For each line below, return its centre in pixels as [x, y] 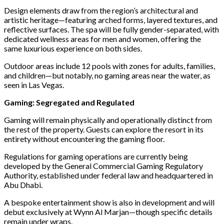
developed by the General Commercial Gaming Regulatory [103, 165]
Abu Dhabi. [23, 184]
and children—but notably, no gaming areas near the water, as [107, 75]
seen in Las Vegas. [34, 84]
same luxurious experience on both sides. [73, 48]
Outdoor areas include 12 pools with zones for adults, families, [109, 65]
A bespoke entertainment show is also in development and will [109, 202]
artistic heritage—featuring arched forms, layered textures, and [111, 19]
